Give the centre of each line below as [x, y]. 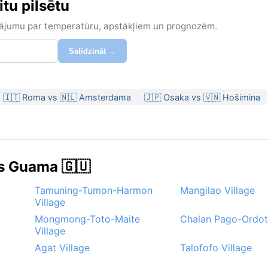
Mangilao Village [217, 191]
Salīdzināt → [92, 51]
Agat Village [62, 248]
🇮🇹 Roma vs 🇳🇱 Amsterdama [67, 98]
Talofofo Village [216, 248]
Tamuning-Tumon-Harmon [94, 191]
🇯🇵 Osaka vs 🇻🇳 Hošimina [202, 98]
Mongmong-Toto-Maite [87, 219]
